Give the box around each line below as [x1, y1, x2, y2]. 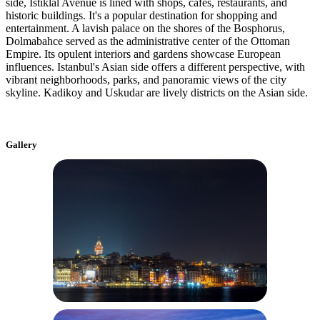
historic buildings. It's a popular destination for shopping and [6, 9, 277, 21]
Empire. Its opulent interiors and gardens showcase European [6, 47, 281, 60]
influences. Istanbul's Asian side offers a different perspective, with [6, 60, 305, 73]
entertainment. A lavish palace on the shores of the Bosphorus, [6, 21, 285, 34]
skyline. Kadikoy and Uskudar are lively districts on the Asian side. [6, 86, 308, 99]
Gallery [6, 139, 37, 150]
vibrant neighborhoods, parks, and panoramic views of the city [6, 73, 286, 86]
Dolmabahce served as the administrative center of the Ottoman [6, 34, 290, 47]
